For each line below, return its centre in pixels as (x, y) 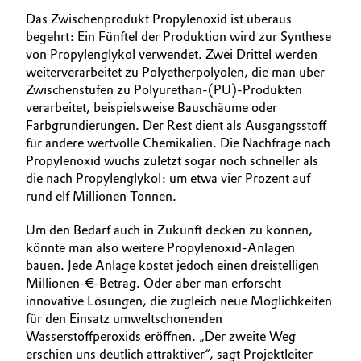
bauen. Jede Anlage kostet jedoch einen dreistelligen (172, 266)
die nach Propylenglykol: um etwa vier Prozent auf (168, 178)
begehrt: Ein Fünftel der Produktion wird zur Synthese (178, 37)
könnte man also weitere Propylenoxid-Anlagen (160, 248)
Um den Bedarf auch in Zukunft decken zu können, (169, 230)
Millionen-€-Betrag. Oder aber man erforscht (154, 283)
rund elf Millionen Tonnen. (101, 196)
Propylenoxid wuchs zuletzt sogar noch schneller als (172, 161)
